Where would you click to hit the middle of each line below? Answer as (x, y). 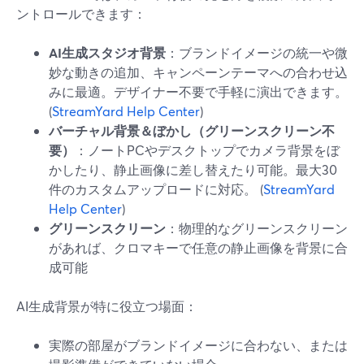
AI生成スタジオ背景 (107, 52)
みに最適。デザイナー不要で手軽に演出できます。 (198, 91)
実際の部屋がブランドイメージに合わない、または (198, 345)
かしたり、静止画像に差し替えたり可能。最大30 (193, 169)
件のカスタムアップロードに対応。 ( (156, 189)
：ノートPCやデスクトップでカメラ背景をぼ (207, 150)
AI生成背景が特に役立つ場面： (107, 306)
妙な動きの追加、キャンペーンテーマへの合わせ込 (198, 72)
